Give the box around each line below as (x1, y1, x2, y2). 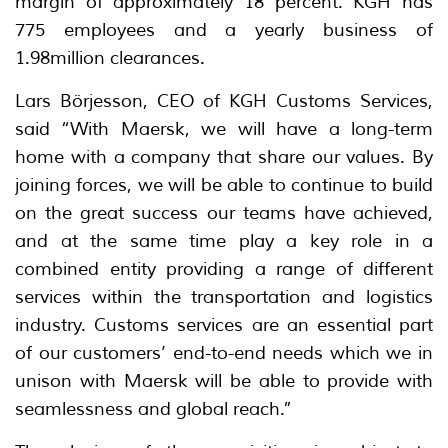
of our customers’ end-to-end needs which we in (15, 341, 433, 364)
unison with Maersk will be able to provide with (15, 369, 433, 392)
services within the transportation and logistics (15, 285, 433, 308)
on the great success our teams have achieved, (15, 201, 433, 224)
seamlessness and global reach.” (15, 397, 292, 420)
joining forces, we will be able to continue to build (15, 173, 433, 196)
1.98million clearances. (15, 46, 205, 69)
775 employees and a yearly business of (15, 18, 433, 41)
